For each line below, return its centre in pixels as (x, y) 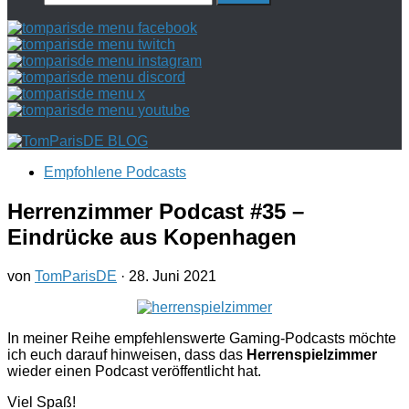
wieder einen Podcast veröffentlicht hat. (134, 371)
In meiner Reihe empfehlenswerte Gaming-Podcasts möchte (202, 338)
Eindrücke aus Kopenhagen (152, 236)
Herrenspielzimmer (312, 354)
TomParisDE (76, 276)
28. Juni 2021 (173, 276)
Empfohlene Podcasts (115, 172)
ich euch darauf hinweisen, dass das (127, 354)
